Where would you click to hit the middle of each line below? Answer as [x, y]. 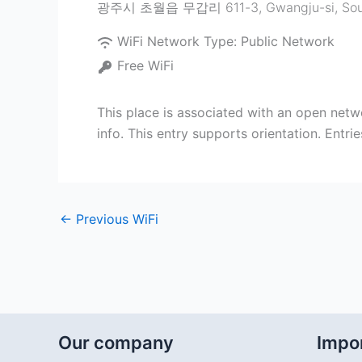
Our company [116, 343]
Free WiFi [145, 65]
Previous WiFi [115, 219]
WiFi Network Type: [179, 41]
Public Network [288, 41]
